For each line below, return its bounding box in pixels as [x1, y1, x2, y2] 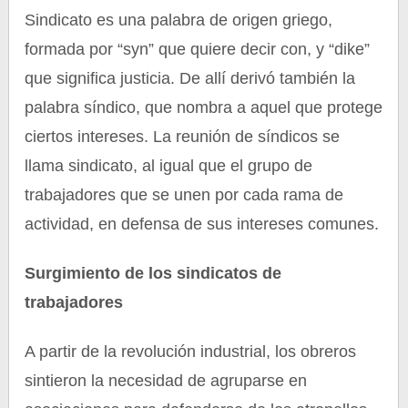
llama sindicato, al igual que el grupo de [25, 157, 313, 175]
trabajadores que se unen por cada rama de [25, 186, 344, 204]
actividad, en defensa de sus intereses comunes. [25, 215, 380, 233]
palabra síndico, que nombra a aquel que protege [25, 98, 383, 117]
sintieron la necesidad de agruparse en [25, 372, 308, 390]
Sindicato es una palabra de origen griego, [25, 11, 333, 29]
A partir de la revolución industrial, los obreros [25, 342, 357, 361]
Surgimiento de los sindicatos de [25, 264, 282, 282]
